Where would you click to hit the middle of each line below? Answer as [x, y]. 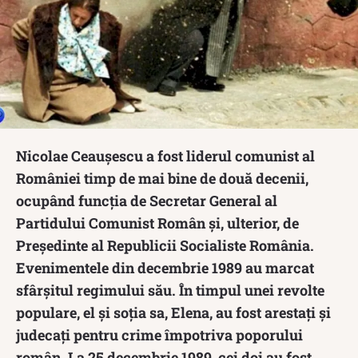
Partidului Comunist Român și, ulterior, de [157, 223]
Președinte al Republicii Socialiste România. [165, 245]
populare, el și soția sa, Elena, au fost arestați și [173, 312]
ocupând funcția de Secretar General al [147, 200]
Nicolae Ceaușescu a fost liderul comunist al [165, 155]
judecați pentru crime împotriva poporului [159, 334]
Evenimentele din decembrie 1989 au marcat [165, 267]
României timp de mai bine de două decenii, [162, 178]
